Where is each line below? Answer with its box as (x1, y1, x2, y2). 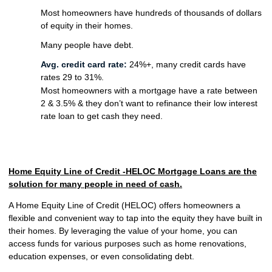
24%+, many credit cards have (126, 59, 246, 70)
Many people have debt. (40, 39, 134, 50)
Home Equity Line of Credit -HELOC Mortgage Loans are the (8, 166, 257, 176)
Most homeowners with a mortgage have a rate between (40, 85, 257, 95)
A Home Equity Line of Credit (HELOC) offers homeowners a (8, 200, 240, 210)
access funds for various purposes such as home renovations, (8, 238, 246, 248)
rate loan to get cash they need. (40, 110, 163, 121)
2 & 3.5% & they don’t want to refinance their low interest (40, 98, 257, 108)
